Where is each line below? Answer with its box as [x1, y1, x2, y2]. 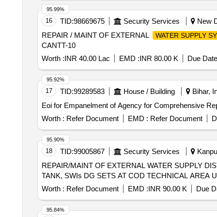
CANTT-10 [41, 41, 76, 49]
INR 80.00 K [139, 54, 178, 62]
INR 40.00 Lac [64, 54, 110, 62]
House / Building [123, 87, 175, 95]
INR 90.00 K [148, 185, 187, 193]
